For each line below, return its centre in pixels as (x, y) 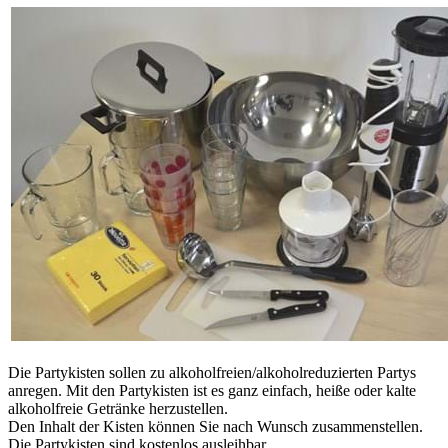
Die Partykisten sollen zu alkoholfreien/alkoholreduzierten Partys (212, 373)
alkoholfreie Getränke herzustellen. (118, 409)
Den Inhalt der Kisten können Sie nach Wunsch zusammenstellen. (215, 427)
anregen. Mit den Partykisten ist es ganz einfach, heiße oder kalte (212, 391)
